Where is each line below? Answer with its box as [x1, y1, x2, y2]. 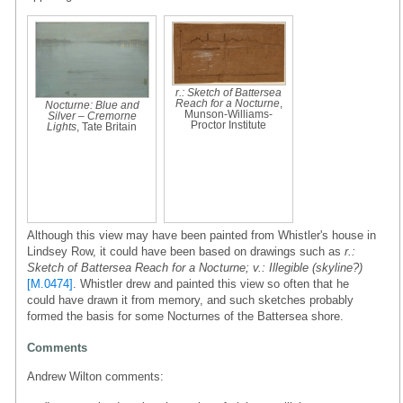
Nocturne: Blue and [44, 99, 139, 111]
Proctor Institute [191, 119, 266, 130]
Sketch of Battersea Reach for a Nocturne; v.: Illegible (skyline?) [27, 260, 363, 274]
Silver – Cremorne [47, 110, 137, 121]
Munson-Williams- [184, 108, 273, 120]
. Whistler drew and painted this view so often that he [73, 276, 349, 291]
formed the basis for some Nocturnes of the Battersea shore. [27, 309, 344, 323]
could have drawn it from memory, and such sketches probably [27, 292, 354, 307]
